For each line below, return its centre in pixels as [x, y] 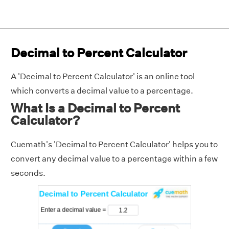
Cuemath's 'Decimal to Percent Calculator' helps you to [114, 144]
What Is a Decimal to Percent [95, 108]
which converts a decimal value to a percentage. [102, 91]
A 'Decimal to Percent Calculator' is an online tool [103, 76]
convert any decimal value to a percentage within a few [114, 159]
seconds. [28, 173]
